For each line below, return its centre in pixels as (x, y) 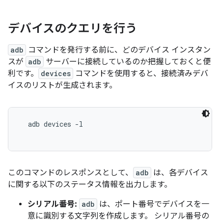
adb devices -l (52, 124)
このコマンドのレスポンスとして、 (70, 173)
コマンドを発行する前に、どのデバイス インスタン (118, 50)
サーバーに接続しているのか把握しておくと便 (127, 62)
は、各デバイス (180, 173)
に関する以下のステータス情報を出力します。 (90, 185)
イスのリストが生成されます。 (62, 86)
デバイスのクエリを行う (72, 29)
